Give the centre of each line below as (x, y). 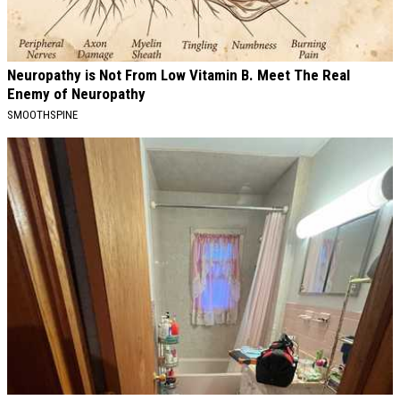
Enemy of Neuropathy (76, 93)
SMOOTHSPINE (42, 114)
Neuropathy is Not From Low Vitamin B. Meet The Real (179, 75)
